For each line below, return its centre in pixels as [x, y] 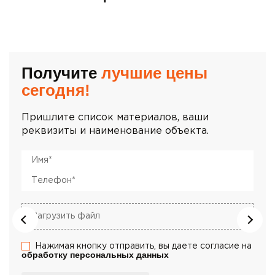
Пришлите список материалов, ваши [115, 117]
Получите [61, 73]
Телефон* [46, 177]
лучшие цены [154, 73]
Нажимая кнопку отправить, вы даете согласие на [143, 246]
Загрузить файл [66, 216]
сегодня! [56, 90]
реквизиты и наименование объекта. [115, 131]
